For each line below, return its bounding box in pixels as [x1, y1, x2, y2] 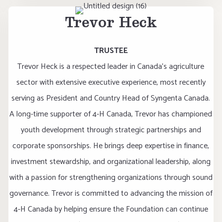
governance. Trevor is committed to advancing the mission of [9, 187, 213, 200]
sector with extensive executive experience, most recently [16, 76, 206, 89]
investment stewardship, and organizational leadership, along [11, 155, 211, 168]
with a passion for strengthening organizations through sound [9, 171, 213, 184]
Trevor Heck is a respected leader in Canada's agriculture [17, 60, 205, 73]
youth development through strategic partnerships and [20, 123, 201, 137]
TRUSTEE [94, 44, 128, 57]
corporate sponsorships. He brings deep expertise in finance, [12, 139, 210, 153]
